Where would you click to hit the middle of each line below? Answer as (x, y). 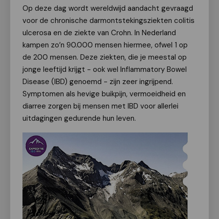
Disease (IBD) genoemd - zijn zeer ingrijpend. (98, 82)
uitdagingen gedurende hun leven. (79, 118)
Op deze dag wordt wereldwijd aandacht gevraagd (108, 8)
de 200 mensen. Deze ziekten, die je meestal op (105, 57)
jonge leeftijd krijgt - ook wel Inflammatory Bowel (105, 69)
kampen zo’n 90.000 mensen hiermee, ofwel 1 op (105, 45)
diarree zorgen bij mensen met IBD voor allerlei (100, 106)
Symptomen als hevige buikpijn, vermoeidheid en (104, 94)
